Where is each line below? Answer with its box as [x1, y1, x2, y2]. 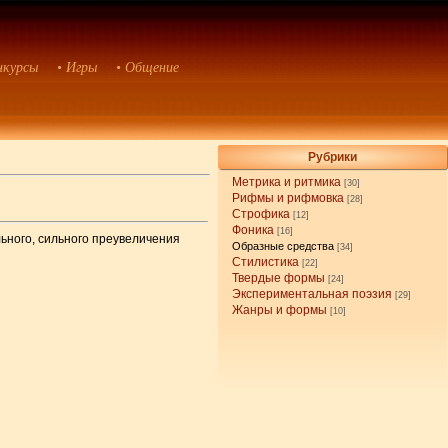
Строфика [232, 206, 291, 221]
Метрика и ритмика [232, 174, 342, 189]
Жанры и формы [232, 302, 328, 317]
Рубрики [308, 149, 358, 164]
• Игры [57, 60, 98, 75]
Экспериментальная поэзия [232, 286, 393, 301]
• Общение [116, 60, 180, 75]
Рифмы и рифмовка [232, 190, 345, 205]
